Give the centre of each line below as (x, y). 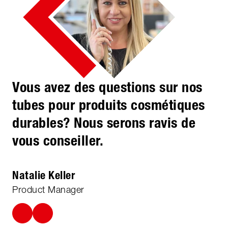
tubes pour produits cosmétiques (109, 105)
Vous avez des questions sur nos (107, 87)
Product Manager (48, 189)
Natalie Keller (44, 175)
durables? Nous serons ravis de (104, 122)
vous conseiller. (58, 140)
